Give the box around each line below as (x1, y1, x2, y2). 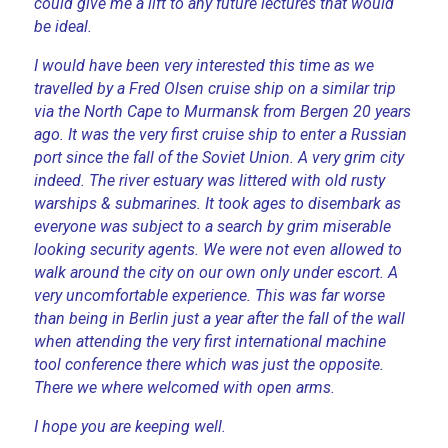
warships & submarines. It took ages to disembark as (34, 193, 402, 213)
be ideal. (34, 16, 93, 36)
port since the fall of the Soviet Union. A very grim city (34, 147, 405, 167)
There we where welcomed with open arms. (34, 377, 336, 397)
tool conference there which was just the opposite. (34, 354, 385, 374)
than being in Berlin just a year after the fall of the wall (34, 308, 406, 328)
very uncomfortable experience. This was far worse (34, 285, 386, 305)
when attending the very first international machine (34, 331, 387, 351)
